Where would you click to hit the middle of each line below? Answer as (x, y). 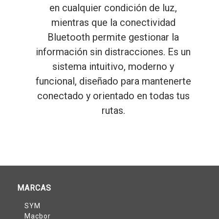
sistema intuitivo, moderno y (113, 67)
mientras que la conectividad (113, 23)
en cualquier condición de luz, (113, 8)
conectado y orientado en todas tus (113, 96)
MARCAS (34, 188)
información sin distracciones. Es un (113, 52)
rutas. (113, 111)
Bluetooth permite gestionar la (113, 37)
